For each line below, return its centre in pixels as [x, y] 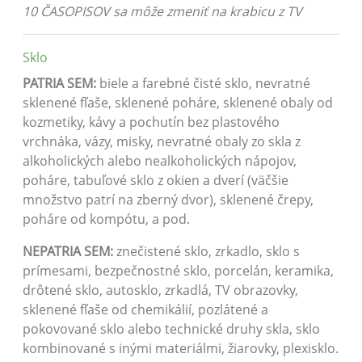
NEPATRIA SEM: [69, 252]
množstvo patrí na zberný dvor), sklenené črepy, [168, 200]
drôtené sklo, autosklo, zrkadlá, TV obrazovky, [160, 290]
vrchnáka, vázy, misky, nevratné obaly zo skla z [162, 142]
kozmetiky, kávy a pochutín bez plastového [151, 122]
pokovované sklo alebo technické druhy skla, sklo [171, 329]
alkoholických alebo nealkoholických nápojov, [160, 161]
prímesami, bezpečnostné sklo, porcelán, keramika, [178, 271]
